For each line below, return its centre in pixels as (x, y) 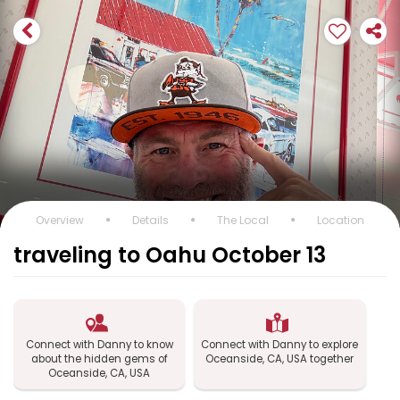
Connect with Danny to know (99, 345)
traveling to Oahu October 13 (170, 255)
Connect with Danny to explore (280, 345)
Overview (60, 220)
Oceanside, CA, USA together (280, 359)
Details (150, 220)
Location (341, 220)
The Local (243, 220)
